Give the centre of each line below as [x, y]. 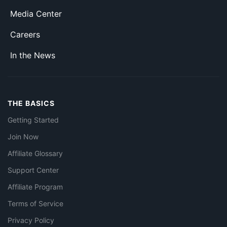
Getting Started [33, 120]
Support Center [33, 170]
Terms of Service [35, 204]
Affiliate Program [35, 187]
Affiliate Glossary [35, 154]
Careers [25, 35]
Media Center [36, 14]
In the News [33, 55]
